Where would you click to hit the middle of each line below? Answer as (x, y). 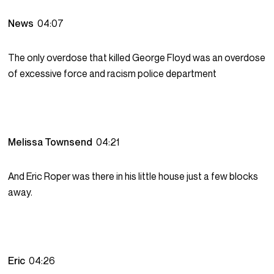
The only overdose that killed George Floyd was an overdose (137, 58)
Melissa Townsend (52, 142)
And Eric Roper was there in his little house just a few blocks (133, 176)
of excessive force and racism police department (113, 74)
